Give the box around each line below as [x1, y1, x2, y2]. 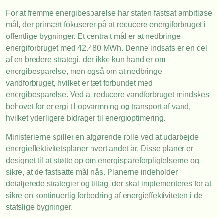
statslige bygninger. [6, 202, 73, 211]
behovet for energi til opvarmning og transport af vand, [6, 102, 191, 111]
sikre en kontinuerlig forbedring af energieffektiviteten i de [6, 191, 202, 200]
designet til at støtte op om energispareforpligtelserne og [6, 156, 199, 164]
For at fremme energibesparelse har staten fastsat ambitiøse [6, 9, 212, 18]
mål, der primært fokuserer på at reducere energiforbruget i [6, 20, 206, 29]
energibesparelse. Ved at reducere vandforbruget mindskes [6, 91, 209, 99]
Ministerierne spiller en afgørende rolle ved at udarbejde [6, 132, 199, 141]
